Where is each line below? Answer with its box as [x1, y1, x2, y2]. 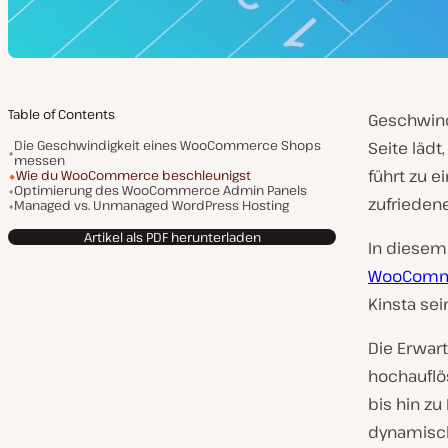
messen [14, 151, 65, 169]
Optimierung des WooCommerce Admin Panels [14, 181, 307, 199]
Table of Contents [8, 105, 115, 123]
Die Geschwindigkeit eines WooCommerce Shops [14, 136, 321, 154]
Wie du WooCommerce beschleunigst [16, 166, 251, 184]
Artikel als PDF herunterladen [83, 227, 261, 246]
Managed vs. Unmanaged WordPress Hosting [14, 196, 289, 214]
